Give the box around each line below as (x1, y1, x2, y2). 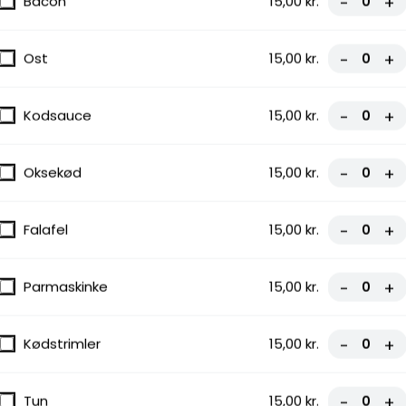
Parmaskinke (24, 276, 108, 296)
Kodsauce (24, 105, 92, 125)
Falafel (24, 219, 68, 239)
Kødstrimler (24, 333, 101, 353)
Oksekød (24, 162, 82, 182)
